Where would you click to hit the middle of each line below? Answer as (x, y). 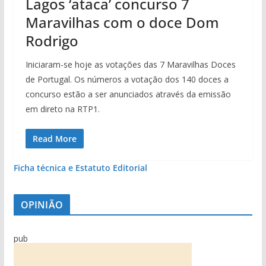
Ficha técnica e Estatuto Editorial (80, 167)
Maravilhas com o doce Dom (122, 22)
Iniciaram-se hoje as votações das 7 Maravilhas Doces (130, 64)
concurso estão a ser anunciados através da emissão (128, 94)
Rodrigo (52, 40)
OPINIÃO (42, 205)
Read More (54, 138)
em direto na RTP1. (62, 109)
